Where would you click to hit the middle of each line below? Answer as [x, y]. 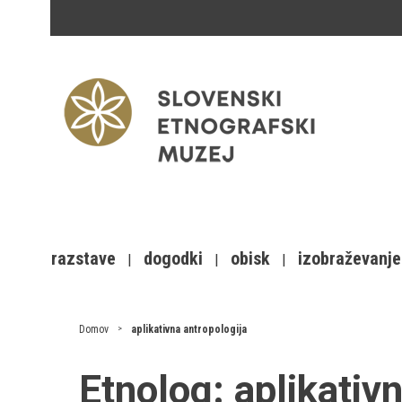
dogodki [173, 258]
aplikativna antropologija [189, 329]
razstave [83, 258]
